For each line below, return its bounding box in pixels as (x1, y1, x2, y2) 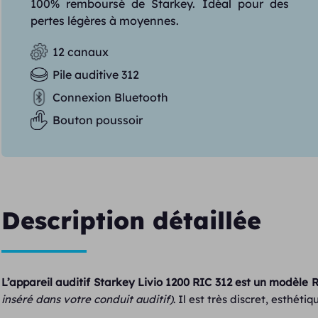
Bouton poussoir (52, 113, 143, 127)
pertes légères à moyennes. (30, 13, 179, 28)
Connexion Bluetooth (52, 90, 168, 104)
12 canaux (52, 45, 109, 59)
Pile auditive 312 (52, 67, 139, 82)
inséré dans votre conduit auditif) (1, 292, 174, 306)
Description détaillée (1, 205, 262, 236)
